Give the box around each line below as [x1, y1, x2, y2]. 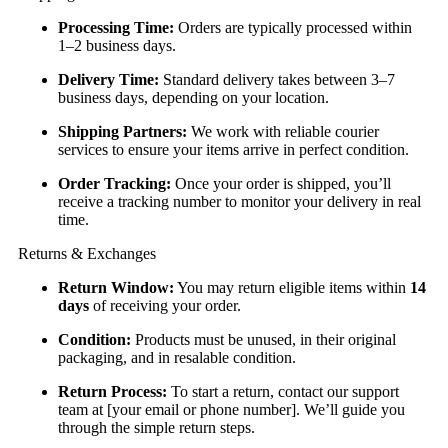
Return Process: [58, 383, 167, 401]
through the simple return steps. [58, 419, 255, 437]
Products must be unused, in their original [131, 331, 396, 349]
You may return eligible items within [174, 279, 410, 297]
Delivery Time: [58, 71, 159, 89]
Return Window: [58, 279, 174, 297]
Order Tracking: [58, 175, 171, 193]
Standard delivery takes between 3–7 [159, 71, 395, 89]
